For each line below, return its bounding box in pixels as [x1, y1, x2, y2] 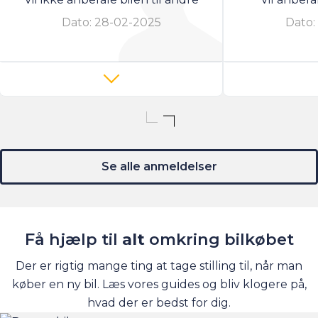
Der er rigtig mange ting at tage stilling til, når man [16, 259, 302, 273]
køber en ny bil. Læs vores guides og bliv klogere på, [11, 278, 307, 292]
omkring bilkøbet [148, 230, 294, 250]
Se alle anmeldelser [101, 160, 217, 174]
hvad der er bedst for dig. [87, 296, 231, 310]
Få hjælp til [24, 230, 122, 250]
